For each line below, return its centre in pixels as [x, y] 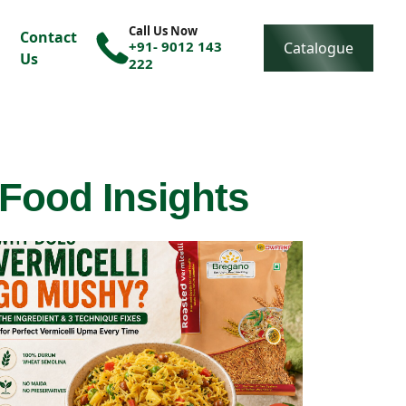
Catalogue [319, 48]
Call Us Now [164, 31]
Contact [49, 37]
